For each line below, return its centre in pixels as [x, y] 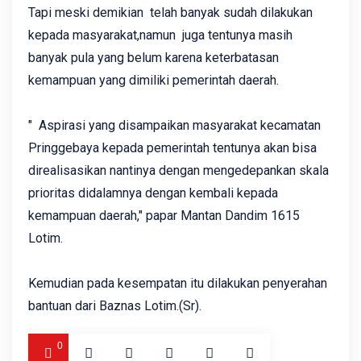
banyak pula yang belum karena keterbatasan [154, 58]
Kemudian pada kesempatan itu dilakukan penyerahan [178, 284]
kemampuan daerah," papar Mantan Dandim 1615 [164, 216]
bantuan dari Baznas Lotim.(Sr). [115, 306]
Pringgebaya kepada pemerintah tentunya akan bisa [172, 148]
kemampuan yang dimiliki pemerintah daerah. [154, 81]
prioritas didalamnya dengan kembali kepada [153, 193]
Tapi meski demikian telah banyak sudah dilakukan [170, 13]
